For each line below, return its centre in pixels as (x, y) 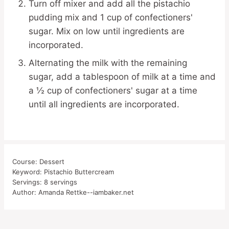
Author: (25, 192)
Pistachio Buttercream (79, 171)
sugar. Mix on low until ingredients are (107, 31)
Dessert (52, 161)
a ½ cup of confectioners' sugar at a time (113, 90)
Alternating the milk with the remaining (108, 63)
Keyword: (28, 171)
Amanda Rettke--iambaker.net (86, 192)
